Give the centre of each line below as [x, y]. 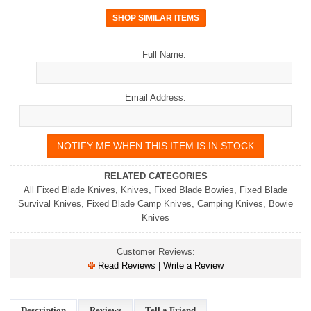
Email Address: [155, 98]
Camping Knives [230, 204]
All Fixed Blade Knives [69, 190]
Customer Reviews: [155, 252]
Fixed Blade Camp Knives [139, 204]
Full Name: [164, 55]
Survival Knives [50, 204]
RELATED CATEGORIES [155, 176]
